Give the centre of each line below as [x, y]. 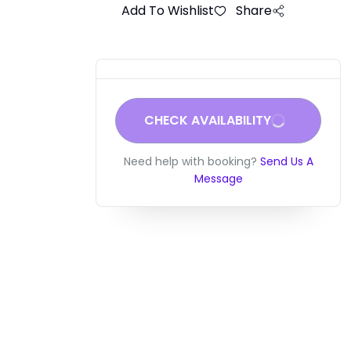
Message [218, 178]
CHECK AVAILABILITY [207, 120]
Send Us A [286, 161]
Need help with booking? [190, 161]
